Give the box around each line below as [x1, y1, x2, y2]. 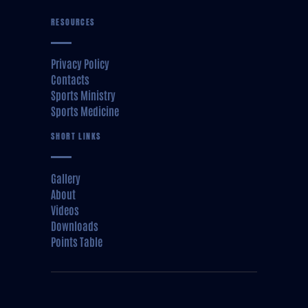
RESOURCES [51, 14, 96, 28]
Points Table [51, 234, 102, 249]
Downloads [51, 219, 98, 233]
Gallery [51, 171, 80, 186]
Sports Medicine [51, 104, 119, 118]
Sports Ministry [51, 88, 115, 102]
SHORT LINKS [51, 129, 102, 143]
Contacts [51, 72, 89, 87]
